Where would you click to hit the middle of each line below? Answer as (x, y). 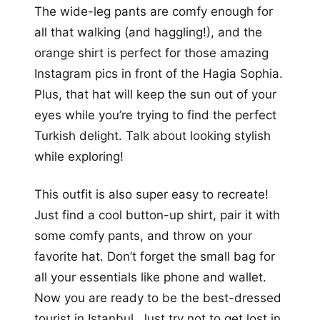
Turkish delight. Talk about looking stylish (152, 136)
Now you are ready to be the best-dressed (158, 298)
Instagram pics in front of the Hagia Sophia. (159, 74)
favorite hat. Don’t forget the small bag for (155, 257)
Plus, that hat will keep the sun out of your (155, 95)
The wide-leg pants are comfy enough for (154, 12)
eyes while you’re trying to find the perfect (155, 115)
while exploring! (79, 157)
